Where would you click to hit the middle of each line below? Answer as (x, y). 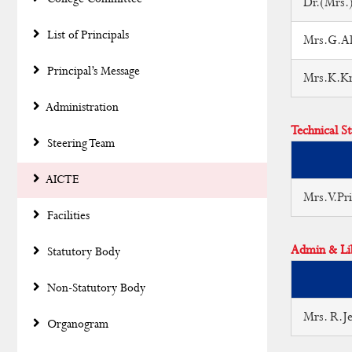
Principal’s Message (92, 71)
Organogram (76, 324)
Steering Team (79, 144)
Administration (81, 108)
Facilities (67, 216)
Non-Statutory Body (95, 288)
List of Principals (86, 35)
